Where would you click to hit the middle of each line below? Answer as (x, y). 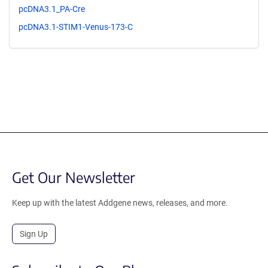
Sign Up (34, 234)
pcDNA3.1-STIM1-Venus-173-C (76, 27)
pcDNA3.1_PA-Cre (52, 9)
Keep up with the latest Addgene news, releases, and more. (120, 202)
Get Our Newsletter (74, 177)
